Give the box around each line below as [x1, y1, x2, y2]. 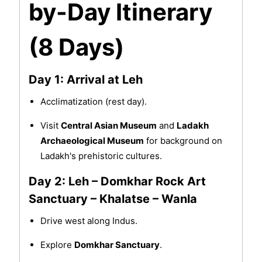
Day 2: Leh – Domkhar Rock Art [28, 174, 206, 189]
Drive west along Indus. [40, 215, 137, 227]
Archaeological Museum [40, 135, 144, 147]
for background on [143, 135, 222, 147]
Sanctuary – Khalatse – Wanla [28, 192, 197, 206]
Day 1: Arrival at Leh [28, 73, 143, 87]
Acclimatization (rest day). [40, 96, 147, 108]
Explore [40, 239, 74, 251]
